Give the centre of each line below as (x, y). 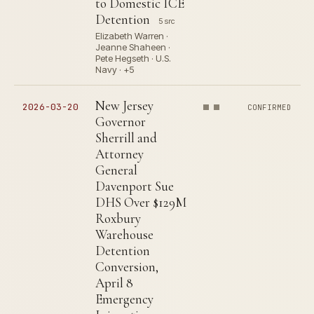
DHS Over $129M (141, 202)
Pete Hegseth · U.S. (133, 58)
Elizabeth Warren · (132, 36)
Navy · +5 (115, 69)
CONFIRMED (270, 107)
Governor (121, 122)
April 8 (114, 283)
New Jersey (124, 105)
